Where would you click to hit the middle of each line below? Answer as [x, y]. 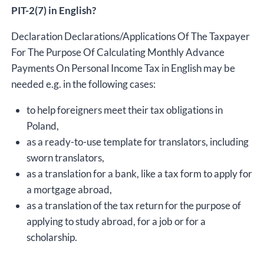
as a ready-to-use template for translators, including [137, 142]
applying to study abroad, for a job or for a [116, 222]
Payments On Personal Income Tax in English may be [123, 68]
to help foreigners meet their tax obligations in [124, 110]
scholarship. [52, 237]
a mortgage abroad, [69, 190]
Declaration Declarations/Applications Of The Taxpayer [131, 37]
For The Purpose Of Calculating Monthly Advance [118, 52]
